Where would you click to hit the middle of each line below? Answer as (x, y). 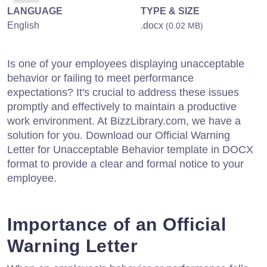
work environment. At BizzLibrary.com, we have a (124, 121)
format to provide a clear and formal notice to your (125, 164)
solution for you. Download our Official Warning (119, 135)
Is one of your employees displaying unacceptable (126, 63)
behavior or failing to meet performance (100, 78)
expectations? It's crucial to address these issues (123, 92)
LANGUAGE (35, 11)
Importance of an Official (117, 224)
